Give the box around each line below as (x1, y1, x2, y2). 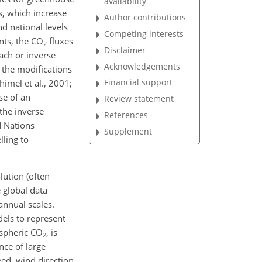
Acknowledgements (104, 60, 181, 72)
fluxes (47, 35, 73, 47)
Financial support (104, 77, 173, 88)
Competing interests (104, 27, 184, 39)
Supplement (104, 125, 153, 137)
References (104, 109, 149, 121)
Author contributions (104, 11, 187, 23)
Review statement (104, 93, 174, 105)
